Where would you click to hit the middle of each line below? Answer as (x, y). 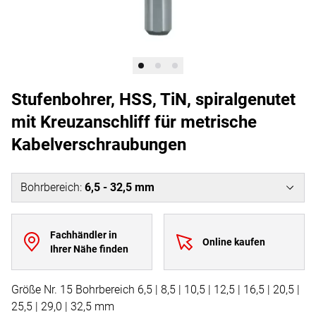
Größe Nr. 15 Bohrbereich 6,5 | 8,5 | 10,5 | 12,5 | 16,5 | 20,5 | (156, 290)
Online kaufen (233, 242)
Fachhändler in (83, 235)
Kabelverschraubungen (99, 145)
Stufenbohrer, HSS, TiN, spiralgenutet (153, 99)
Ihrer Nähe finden (89, 249)
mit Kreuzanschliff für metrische (134, 122)
